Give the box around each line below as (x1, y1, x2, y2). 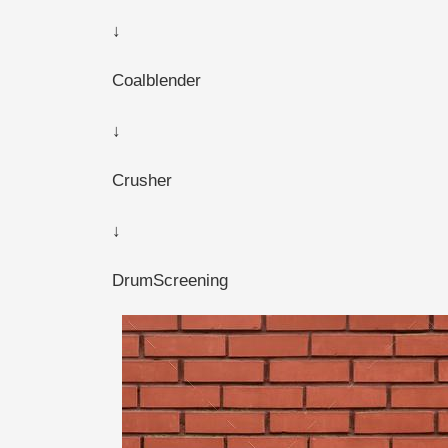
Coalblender (112, 71, 201, 89)
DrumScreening (112, 271, 228, 289)
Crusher (112, 171, 172, 189)
